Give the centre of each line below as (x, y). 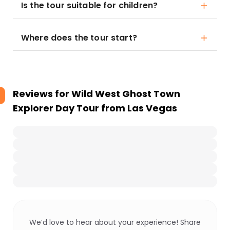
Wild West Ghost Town (126, 94)
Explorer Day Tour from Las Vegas (95, 108)
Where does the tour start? (79, 38)
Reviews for (42, 94)
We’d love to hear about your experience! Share (115, 222)
